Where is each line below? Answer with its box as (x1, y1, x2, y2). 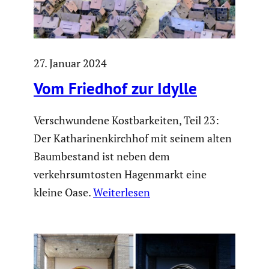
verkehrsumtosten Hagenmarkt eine (34, 167, 207, 182)
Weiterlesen (93, 185, 150, 200)
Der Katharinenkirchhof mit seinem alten (34, 131, 232, 146)
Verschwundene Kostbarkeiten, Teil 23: (34, 113, 219, 128)
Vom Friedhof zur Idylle (34, 77, 197, 98)
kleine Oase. (34, 185, 93, 200)
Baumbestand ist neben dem (34, 149, 170, 164)
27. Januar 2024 (34, 56, 107, 71)
